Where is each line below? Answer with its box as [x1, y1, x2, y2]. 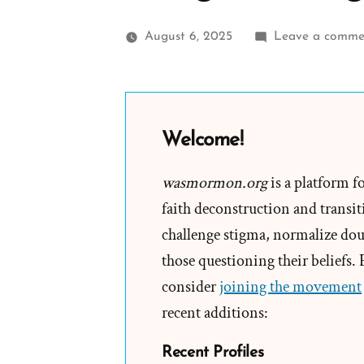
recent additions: [162, 302, 269, 324]
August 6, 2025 [144, 30, 232, 44]
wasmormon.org [162, 172, 268, 194]
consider [162, 276, 220, 298]
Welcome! [162, 130, 244, 151]
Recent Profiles [162, 344, 264, 362]
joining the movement [219, 276, 362, 298]
